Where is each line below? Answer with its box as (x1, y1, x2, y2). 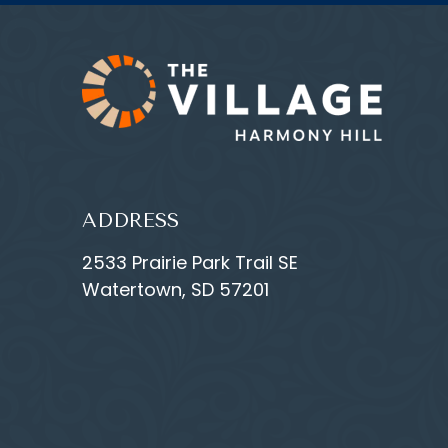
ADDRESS (82, 209, 179, 232)
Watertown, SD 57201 (82, 277, 269, 302)
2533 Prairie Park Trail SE (82, 250, 298, 275)
